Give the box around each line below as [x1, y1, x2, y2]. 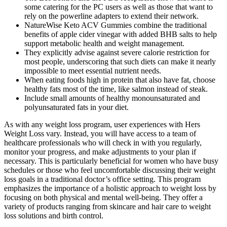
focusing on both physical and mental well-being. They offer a [4, 193, 203, 202]
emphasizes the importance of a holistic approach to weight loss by [4, 184, 216, 193]
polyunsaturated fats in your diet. [24, 103, 129, 112]
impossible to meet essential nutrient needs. [24, 66, 161, 75]
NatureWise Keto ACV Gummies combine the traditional [24, 21, 207, 30]
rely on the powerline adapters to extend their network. [24, 12, 199, 21]
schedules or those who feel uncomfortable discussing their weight [4, 166, 215, 175]
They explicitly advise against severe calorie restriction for [24, 48, 209, 57]
